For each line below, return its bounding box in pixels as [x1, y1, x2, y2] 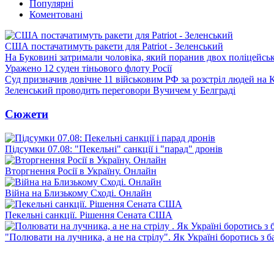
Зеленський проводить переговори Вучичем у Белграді [5, 85, 235, 96]
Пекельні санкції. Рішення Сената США [5, 209, 172, 220]
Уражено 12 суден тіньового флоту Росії [5, 63, 172, 74]
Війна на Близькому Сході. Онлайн [5, 187, 152, 198]
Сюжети [5, 107, 48, 120]
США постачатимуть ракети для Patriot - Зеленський [5, 41, 223, 52]
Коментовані [29, 9, 83, 20]
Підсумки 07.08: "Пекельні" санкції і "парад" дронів [5, 143, 223, 154]
